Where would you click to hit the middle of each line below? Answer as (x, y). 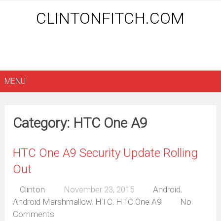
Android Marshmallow (53, 202)
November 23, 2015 (99, 190)
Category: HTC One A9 (80, 123)
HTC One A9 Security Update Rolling (106, 153)
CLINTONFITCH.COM (110, 18)
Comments (34, 214)
